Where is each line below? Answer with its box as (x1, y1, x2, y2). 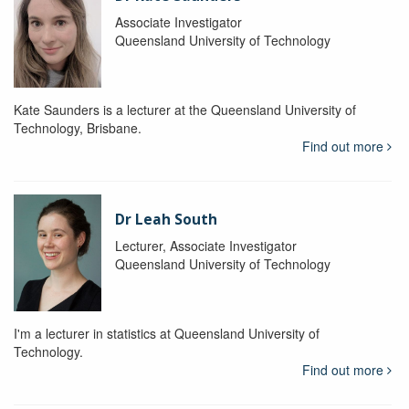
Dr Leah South (114, 209, 217, 229)
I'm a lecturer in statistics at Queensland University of (14, 323, 320, 342)
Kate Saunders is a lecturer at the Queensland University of (14, 100, 356, 119)
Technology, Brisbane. (14, 118, 142, 137)
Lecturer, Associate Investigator (114, 236, 297, 255)
